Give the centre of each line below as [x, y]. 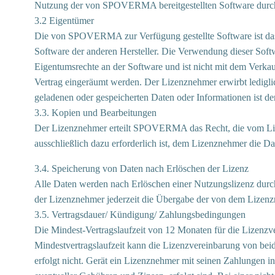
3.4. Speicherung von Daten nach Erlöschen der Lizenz [141, 168]
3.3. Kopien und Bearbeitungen [95, 113]
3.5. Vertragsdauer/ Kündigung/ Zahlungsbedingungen [140, 215]
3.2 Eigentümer [64, 21]
